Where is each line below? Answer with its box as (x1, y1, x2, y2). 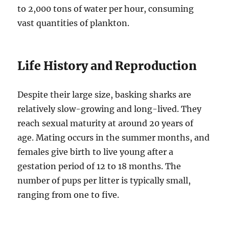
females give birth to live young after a (17, 147, 174, 157)
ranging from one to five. (17, 190, 120, 200)
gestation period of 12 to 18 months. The (17, 161, 181, 172)
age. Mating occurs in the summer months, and (17, 132, 210, 143)
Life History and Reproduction (17, 58, 197, 74)
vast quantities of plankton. (17, 18, 130, 29)
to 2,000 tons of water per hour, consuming (17, 4, 194, 14)
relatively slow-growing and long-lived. (17, 104, 179, 114)
